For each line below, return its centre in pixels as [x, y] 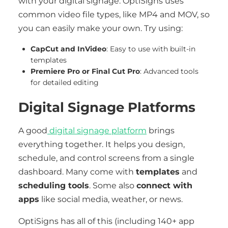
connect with [164, 186]
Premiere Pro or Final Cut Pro [85, 71]
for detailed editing [65, 82]
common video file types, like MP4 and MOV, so [114, 15]
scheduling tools [54, 186]
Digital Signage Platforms [107, 107]
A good [33, 131]
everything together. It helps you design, [102, 144]
